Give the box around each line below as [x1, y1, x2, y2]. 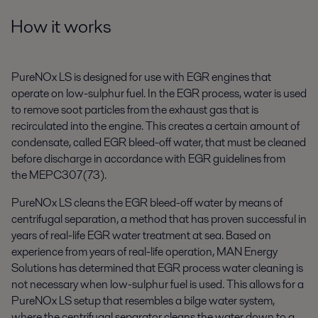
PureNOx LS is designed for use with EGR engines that [11, 68, 271, 85]
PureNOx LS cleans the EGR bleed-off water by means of [11, 194, 283, 211]
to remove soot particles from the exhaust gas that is [11, 101, 258, 118]
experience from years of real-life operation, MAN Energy [11, 243, 278, 260]
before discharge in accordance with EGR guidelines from [11, 150, 285, 167]
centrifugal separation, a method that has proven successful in [11, 210, 307, 227]
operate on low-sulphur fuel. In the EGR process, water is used [11, 84, 307, 102]
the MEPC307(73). [11, 166, 106, 183]
